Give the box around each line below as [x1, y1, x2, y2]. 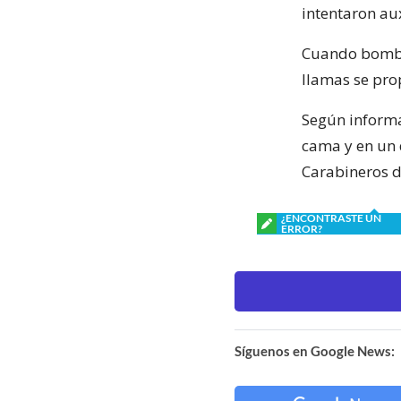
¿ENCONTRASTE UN [281, 210, 381, 225]
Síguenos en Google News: [235, 342, 395, 359]
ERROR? [281, 221, 322, 235]
